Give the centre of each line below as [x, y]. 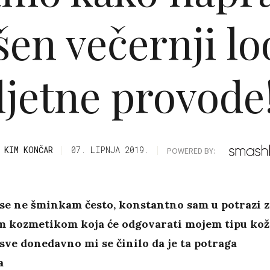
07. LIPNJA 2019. [110, 150]
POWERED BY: [191, 150]
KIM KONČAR [29, 150]
